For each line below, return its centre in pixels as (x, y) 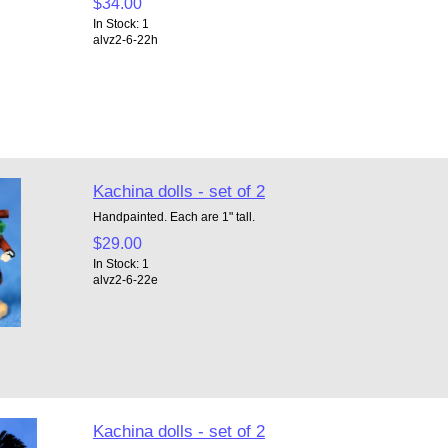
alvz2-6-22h (125, 39)
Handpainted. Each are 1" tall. (173, 216)
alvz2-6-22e (125, 279)
